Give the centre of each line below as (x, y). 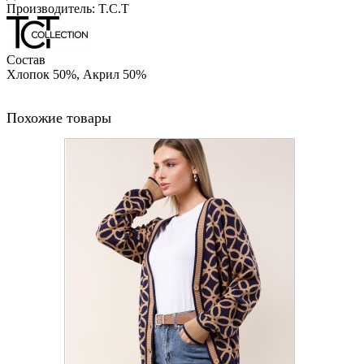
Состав (26, 59)
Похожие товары (59, 117)
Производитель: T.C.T (68, 9)
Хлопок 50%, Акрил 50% (76, 74)
